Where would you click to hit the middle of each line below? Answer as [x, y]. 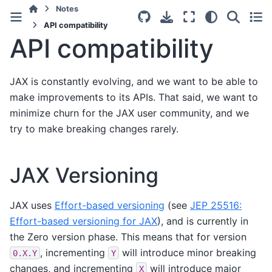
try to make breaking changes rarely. [94, 128]
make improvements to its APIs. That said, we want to [134, 97]
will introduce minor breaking [188, 252]
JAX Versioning [84, 175]
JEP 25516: [216, 205]
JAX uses [32, 205]
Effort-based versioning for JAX [83, 221]
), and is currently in [203, 221]
